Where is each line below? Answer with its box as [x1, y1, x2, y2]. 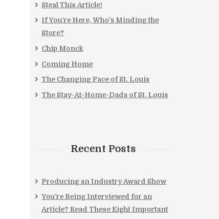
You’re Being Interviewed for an [42, 193, 152, 201]
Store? [42, 29, 64, 37]
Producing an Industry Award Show [42, 177, 166, 185]
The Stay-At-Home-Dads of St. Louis [42, 90, 168, 99]
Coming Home [42, 60, 93, 68]
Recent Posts [70, 143, 136, 154]
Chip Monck [42, 44, 83, 52]
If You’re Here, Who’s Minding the [42, 16, 159, 24]
